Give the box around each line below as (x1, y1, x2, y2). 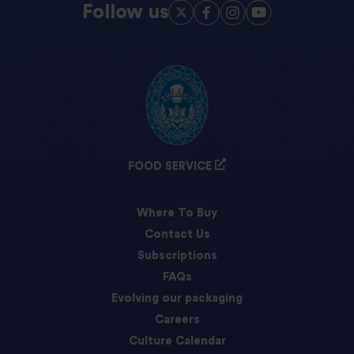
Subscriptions (137, 250, 217, 262)
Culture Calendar (128, 335, 226, 348)
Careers (154, 314, 200, 326)
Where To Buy (137, 207, 217, 220)
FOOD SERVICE (127, 160, 212, 172)
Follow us (81, 2, 169, 22)
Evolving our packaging (111, 292, 243, 305)
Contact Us (144, 228, 210, 241)
